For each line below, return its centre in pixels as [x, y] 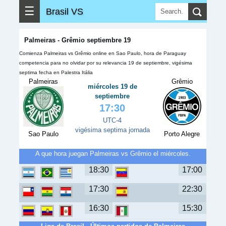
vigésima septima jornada [112, 130]
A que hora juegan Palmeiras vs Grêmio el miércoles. [113, 154]
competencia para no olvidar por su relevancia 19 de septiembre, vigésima [106, 63]
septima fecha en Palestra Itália [56, 72]
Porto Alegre [182, 134]
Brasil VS [65, 11]
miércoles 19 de [112, 87]
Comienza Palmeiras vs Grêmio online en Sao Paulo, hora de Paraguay [103, 53]
